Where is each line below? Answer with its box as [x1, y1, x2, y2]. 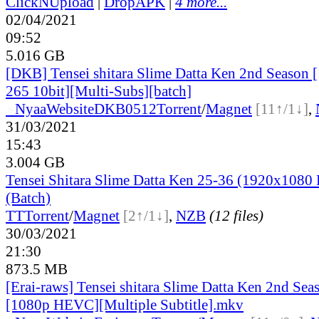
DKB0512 [94, 100, 157, 117]
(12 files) [209, 206, 263, 224]
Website [46, 100, 94, 117]
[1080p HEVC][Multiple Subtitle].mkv [6, 296, 244, 313]
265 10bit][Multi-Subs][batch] [6, 82, 192, 100]
